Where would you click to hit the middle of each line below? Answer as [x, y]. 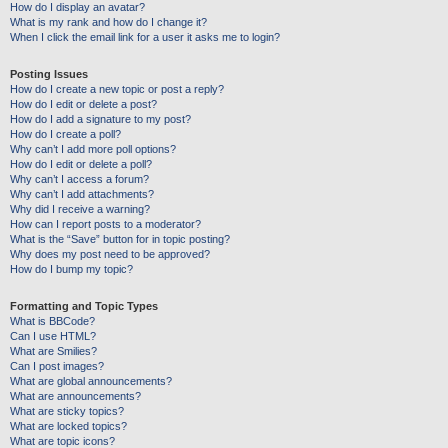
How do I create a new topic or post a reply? [117, 89]
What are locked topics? [68, 426]
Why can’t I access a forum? [79, 179]
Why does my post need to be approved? [110, 254]
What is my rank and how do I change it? [108, 22]
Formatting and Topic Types [84, 306]
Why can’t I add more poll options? [93, 149]
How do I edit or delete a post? [83, 104]
